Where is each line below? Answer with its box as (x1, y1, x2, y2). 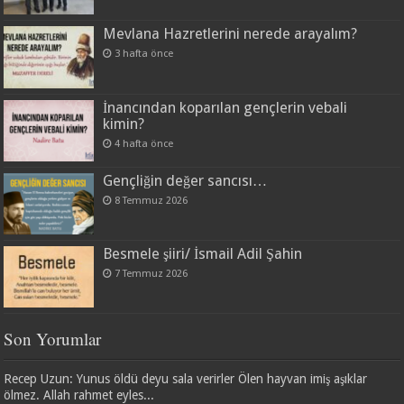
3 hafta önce (115, 48, 174, 60)
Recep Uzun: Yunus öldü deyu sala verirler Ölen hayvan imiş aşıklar (4, 372, 368, 387)
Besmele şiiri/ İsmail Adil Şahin (103, 244, 303, 262)
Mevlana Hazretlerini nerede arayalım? (103, 25, 358, 43)
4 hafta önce (115, 137, 174, 150)
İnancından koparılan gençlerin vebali (103, 98, 348, 116)
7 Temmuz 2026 (115, 267, 188, 280)
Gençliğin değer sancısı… (103, 171, 268, 189)
